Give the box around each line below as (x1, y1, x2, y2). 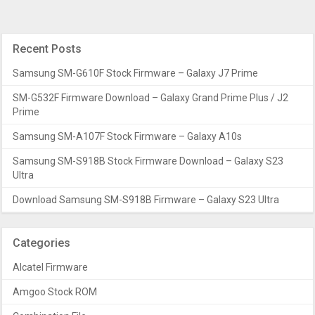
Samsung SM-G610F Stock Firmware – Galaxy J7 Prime (13, 67, 259, 79)
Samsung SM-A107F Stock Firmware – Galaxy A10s (13, 131, 243, 142)
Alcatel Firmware (13, 262, 89, 273)
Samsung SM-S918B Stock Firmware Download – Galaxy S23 (13, 155, 284, 167)
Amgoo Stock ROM (13, 286, 98, 297)
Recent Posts (13, 42, 82, 56)
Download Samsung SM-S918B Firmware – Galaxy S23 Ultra (13, 194, 280, 205)
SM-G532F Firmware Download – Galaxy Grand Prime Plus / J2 (13, 92, 289, 103)
